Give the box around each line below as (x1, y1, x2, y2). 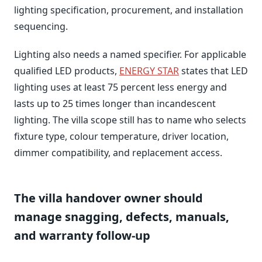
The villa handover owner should (14, 189, 203, 206)
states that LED (179, 64, 248, 77)
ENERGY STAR (119, 64, 179, 77)
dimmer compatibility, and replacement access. (14, 146, 222, 159)
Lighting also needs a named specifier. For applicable (14, 47, 246, 61)
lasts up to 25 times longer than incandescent (14, 96, 216, 110)
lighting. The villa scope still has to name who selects (14, 113, 246, 126)
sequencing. (14, 19, 68, 33)
